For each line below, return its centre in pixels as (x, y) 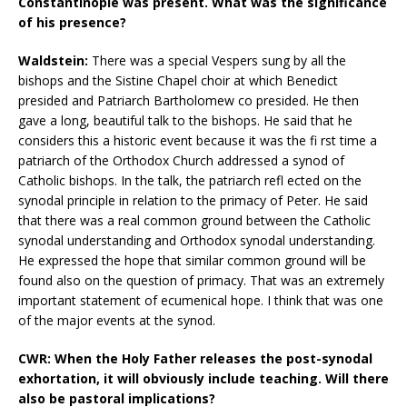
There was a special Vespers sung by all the (217, 60)
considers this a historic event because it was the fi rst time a (198, 140)
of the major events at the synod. (117, 320)
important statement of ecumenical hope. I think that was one (201, 300)
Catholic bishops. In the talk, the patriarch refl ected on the (190, 180)
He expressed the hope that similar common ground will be (192, 260)
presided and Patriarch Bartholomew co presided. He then (189, 100)
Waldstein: (53, 60)
